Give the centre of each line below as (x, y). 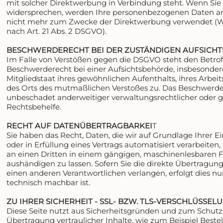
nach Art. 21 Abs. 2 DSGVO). (57, 31)
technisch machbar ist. (49, 183)
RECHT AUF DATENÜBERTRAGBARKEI (80, 126)
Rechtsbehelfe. (34, 107)
